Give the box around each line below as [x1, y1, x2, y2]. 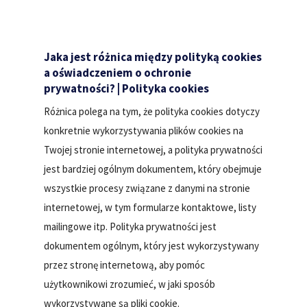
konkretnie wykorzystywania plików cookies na [44, 124, 244, 138]
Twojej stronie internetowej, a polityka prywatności [44, 143, 263, 157]
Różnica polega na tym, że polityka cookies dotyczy [44, 105, 260, 119]
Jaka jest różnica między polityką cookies [44, 49, 262, 65]
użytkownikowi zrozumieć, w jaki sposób [44, 278, 216, 291]
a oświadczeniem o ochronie [44, 65, 192, 81]
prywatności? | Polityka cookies [44, 81, 210, 97]
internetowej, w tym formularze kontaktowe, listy [44, 201, 257, 214]
